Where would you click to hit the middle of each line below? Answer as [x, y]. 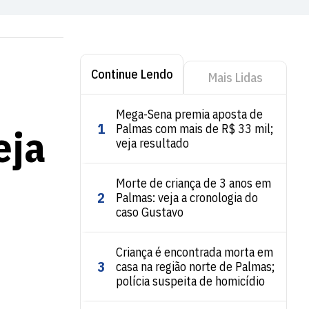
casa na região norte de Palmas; [195, 267]
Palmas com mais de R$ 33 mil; [195, 129]
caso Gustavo [150, 212]
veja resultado [152, 143]
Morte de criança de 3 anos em [193, 183]
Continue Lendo [132, 74]
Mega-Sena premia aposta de [189, 114]
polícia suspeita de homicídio [190, 281]
